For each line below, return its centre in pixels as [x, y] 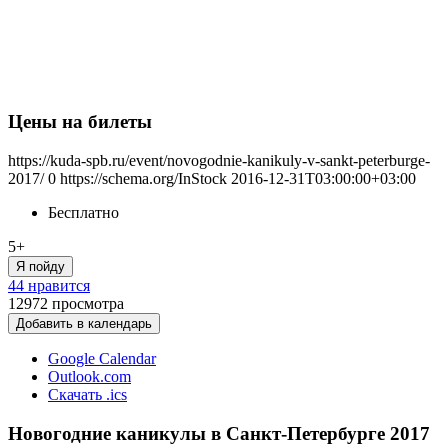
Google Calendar [102, 358]
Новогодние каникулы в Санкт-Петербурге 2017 [219, 433]
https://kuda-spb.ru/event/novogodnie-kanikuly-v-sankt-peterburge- [219, 160]
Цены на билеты [80, 122]
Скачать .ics [87, 394]
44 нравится [49, 285]
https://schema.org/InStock [143, 178]
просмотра [88, 303]
